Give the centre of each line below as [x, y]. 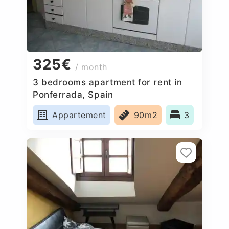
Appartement [79, 115]
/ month [91, 67]
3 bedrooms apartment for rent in [108, 82]
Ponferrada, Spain [73, 94]
